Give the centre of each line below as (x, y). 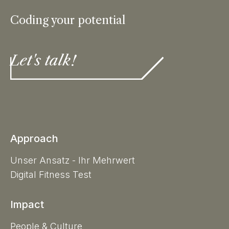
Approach (34, 139)
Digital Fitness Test (51, 175)
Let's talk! (43, 61)
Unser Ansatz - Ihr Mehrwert (73, 161)
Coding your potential (68, 20)
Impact (27, 205)
